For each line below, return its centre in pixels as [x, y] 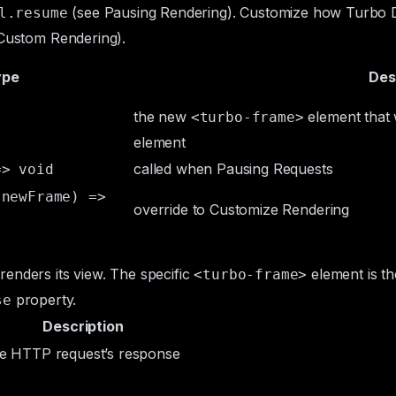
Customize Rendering [280, 209]
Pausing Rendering [165, 12]
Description [83, 326]
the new [162, 117]
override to [172, 209]
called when [175, 169]
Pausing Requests [275, 169]
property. [44, 300]
